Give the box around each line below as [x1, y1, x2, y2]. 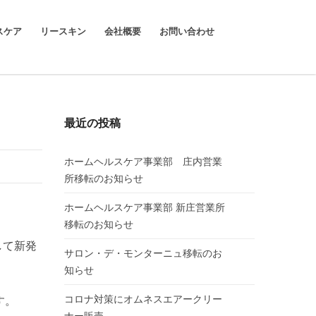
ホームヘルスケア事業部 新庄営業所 [64, 202, 225, 213]
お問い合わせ [159, 27, 214, 37]
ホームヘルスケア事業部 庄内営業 [64, 156, 222, 167]
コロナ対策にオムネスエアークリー [64, 293, 222, 305]
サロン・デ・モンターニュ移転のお [64, 248, 222, 259]
